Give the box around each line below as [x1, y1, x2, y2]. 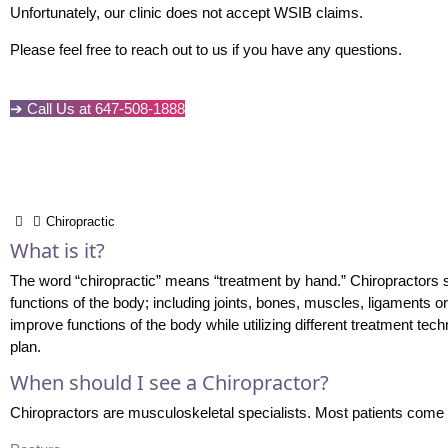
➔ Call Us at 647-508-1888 [9, 99, 185, 117]
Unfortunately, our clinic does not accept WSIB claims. [9, 3, 363, 21]
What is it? [9, 236, 105, 264]
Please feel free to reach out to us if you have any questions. [9, 40, 402, 58]
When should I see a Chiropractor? [9, 368, 329, 396]
